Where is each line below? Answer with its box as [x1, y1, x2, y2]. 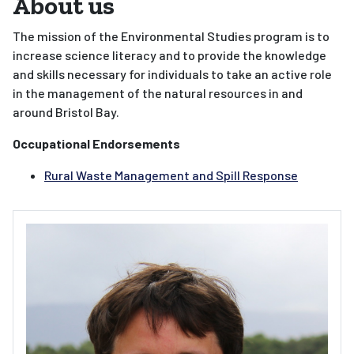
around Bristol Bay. [13, 104, 119, 119]
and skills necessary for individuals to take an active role [13, 66, 332, 81]
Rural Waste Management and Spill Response [44, 168, 298, 183]
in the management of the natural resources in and [13, 85, 303, 100]
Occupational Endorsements [13, 136, 180, 151]
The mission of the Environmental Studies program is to [13, 28, 330, 43]
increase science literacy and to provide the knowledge [13, 47, 326, 62]
